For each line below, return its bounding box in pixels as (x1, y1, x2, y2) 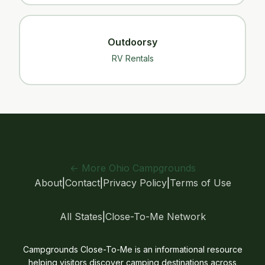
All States (59, 211, 102, 222)
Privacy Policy (102, 177, 167, 189)
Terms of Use (169, 177, 231, 189)
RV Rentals (111, 53, 154, 63)
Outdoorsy (108, 36, 157, 48)
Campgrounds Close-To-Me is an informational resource (22, 244, 243, 254)
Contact (64, 177, 100, 189)
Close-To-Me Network (105, 211, 206, 222)
